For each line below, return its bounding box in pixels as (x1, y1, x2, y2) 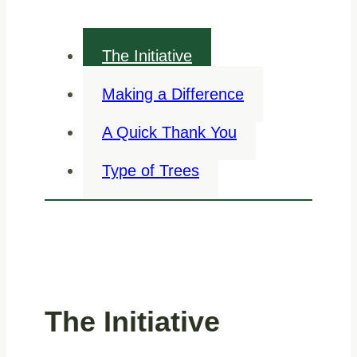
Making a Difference (102, 85, 244, 104)
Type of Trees (102, 162, 199, 180)
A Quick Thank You (102, 124, 237, 142)
